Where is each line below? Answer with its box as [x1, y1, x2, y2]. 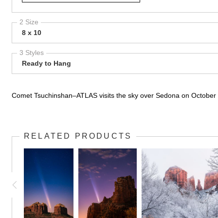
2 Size [19, 18, 38, 26]
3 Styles [19, 49, 44, 56]
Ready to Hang [22, 59, 71, 67]
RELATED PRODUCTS [24, 132, 132, 140]
